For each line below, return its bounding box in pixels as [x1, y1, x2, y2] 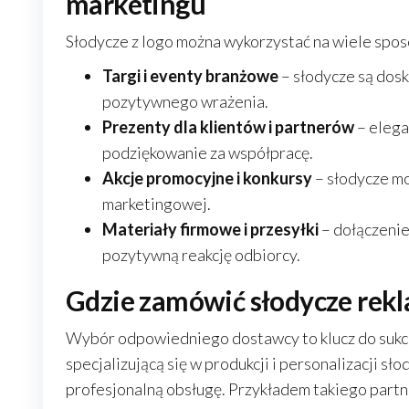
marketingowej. [102, 194, 211, 214]
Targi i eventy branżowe [102, 66, 278, 86]
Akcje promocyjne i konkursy [102, 168, 312, 188]
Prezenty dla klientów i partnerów [102, 117, 354, 137]
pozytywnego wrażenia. [102, 91, 268, 111]
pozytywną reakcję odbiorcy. [102, 245, 300, 265]
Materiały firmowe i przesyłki [102, 219, 319, 239]
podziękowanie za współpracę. [102, 142, 313, 163]
